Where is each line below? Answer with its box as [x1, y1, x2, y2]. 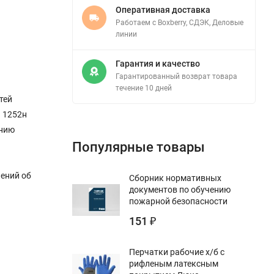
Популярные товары [72, 139, 205, 155]
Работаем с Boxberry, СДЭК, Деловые [116, 18, 243, 27]
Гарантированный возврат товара [116, 72, 237, 81]
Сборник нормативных [129, 172, 221, 183]
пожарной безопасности [129, 196, 228, 206]
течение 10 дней [116, 83, 172, 92]
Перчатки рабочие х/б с [129, 246, 224, 257]
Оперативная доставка [116, 4, 210, 15]
